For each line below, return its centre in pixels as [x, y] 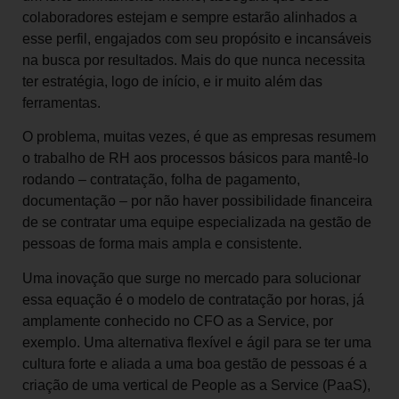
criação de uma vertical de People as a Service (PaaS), [196, 385]
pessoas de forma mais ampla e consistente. [162, 244]
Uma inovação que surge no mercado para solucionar [191, 278]
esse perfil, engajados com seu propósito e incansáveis [197, 38]
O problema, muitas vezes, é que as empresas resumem [199, 137]
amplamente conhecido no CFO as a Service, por [178, 321]
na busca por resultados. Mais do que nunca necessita [194, 60]
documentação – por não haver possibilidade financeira [197, 201]
